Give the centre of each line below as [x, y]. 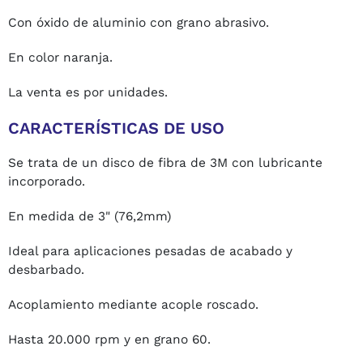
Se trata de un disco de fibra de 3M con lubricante [165, 163]
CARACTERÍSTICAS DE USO [116, 128]
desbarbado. [48, 270]
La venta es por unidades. [88, 93]
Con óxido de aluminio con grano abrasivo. [139, 23]
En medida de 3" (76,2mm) [90, 217]
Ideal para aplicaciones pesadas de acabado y [150, 252]
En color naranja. [60, 58]
